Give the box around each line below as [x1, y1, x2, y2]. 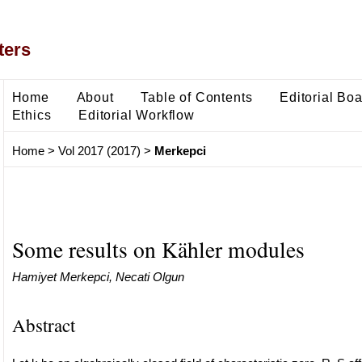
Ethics [11, 107, 52, 122]
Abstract [11, 312, 75, 337]
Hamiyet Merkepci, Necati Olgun [11, 269, 184, 284]
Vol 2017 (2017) [57, 144, 141, 158]
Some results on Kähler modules [11, 234, 305, 264]
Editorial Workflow [78, 107, 195, 122]
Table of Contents [141, 89, 253, 104]
